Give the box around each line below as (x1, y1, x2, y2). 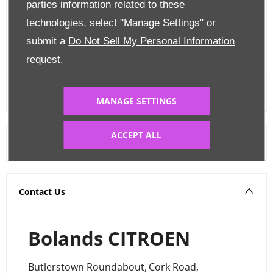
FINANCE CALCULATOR (43, 42, 140, 54)
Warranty (19, 136, 58, 148)
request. (26, 54, 64, 65)
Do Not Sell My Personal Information (68, 35, 235, 47)
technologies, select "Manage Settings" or (26, 17, 216, 29)
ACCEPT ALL (111, 129, 162, 141)
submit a (26, 35, 69, 47)
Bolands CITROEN (28, 225, 190, 251)
